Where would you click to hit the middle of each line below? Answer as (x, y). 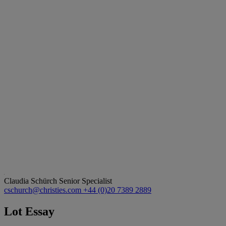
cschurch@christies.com (44, 190)
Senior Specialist (86, 181)
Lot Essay (29, 211)
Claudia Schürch (32, 181)
